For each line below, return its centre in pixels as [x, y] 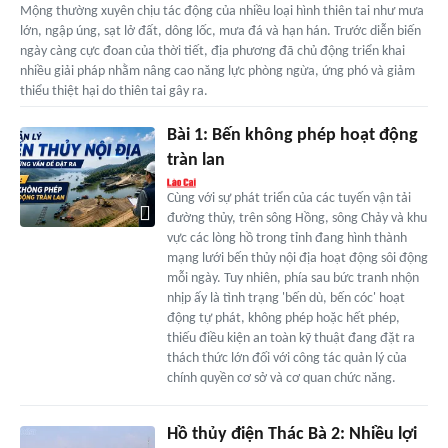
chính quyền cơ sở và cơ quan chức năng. [281, 378]
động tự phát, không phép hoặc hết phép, [283, 318]
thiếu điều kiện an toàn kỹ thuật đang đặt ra [290, 338]
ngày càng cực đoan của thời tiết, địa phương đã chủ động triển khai [212, 51]
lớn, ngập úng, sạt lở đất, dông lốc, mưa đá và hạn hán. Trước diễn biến [220, 31]
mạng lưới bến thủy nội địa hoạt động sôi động [297, 258]
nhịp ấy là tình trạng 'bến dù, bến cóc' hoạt [285, 298]
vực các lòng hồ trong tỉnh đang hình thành [286, 238]
